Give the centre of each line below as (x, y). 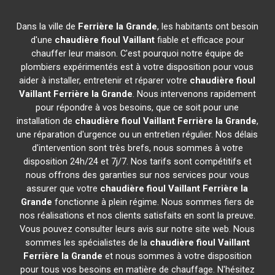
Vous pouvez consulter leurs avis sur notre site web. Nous (137, 229)
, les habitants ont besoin (207, 26)
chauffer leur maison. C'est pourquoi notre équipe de (137, 53)
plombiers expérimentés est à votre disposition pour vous (137, 67)
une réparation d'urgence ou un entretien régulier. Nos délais (137, 134)
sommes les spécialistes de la (87, 242)
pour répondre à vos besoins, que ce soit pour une (137, 107)
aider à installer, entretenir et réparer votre (105, 80)
